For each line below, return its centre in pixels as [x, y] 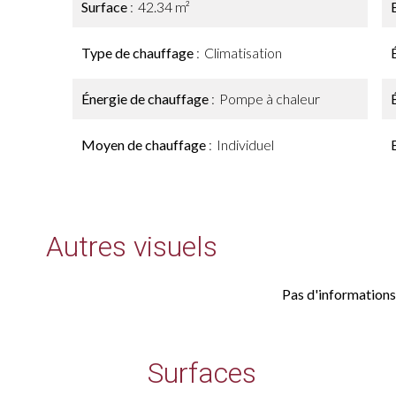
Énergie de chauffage [146, 99]
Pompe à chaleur [270, 99]
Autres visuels [132, 247]
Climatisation [243, 53]
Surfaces [202, 373]
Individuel [245, 145]
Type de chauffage [139, 53]
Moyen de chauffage [145, 145]
